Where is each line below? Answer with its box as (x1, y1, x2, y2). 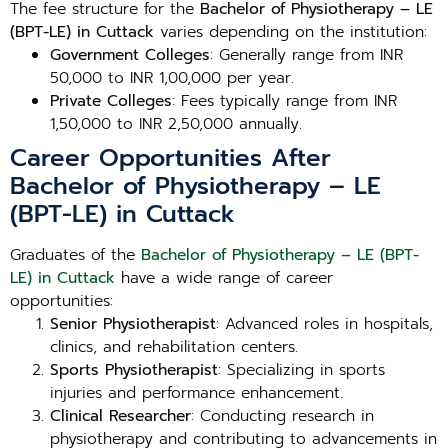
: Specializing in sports (218, 358, 385, 382)
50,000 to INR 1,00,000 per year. (50, 66, 294, 90)
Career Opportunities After (10, 140, 331, 176)
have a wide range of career (115, 266, 333, 290)
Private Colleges (50, 89, 172, 113)
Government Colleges (50, 43, 210, 67)
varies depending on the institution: (154, 20, 427, 44)
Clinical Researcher (50, 404, 191, 428)
